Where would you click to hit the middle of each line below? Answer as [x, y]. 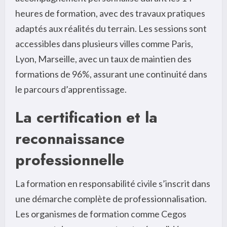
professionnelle [70, 160]
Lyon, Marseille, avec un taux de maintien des [103, 59]
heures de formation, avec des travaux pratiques [110, 13]
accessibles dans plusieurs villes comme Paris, [104, 44]
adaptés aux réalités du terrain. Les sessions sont [111, 29]
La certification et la [86, 118]
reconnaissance [70, 139]
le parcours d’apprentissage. [71, 89]
